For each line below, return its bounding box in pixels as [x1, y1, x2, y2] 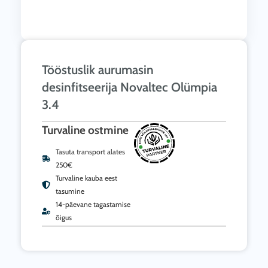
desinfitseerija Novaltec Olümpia [42, 80, 217, 95]
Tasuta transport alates [55, 147, 125, 156]
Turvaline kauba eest [55, 173, 117, 182]
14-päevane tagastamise [55, 199, 130, 209]
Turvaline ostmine [42, 123, 129, 137]
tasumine [55, 186, 84, 196]
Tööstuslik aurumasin [42, 62, 154, 77]
